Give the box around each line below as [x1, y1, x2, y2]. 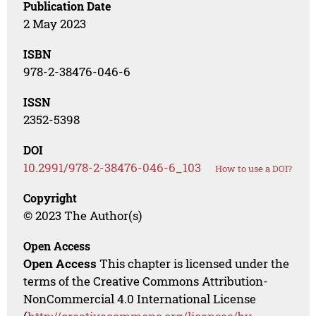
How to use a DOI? [215, 162, 293, 176]
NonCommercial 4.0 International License [23, 291, 257, 308]
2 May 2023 [23, 16, 87, 32]
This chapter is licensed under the [97, 255, 290, 272]
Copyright [23, 190, 78, 206]
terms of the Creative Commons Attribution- [23, 273, 269, 290]
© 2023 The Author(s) [23, 207, 142, 224]
